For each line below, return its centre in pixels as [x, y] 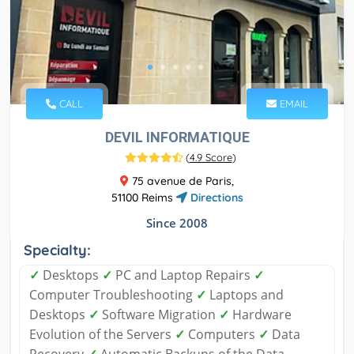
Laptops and [245, 295]
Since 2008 [177, 223]
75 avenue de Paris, [181, 181]
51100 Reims [143, 198]
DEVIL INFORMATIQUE [177, 137]
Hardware [260, 315]
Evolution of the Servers [102, 335]
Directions [215, 198]
